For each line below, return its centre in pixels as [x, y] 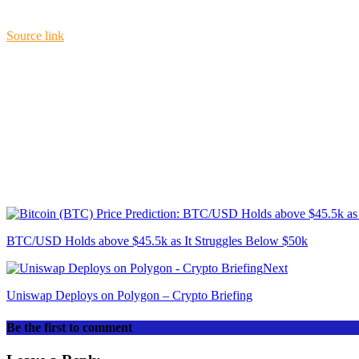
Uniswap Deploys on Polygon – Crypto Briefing [129, 296]
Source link [35, 36]
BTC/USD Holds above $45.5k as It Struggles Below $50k [157, 241]
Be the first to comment [69, 327]
